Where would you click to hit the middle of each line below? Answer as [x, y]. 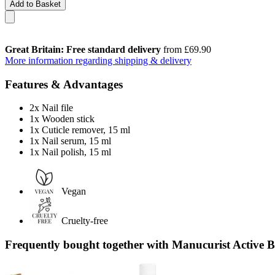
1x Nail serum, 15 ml [70, 141]
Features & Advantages [64, 84]
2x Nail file [51, 108]
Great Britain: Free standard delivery [83, 49]
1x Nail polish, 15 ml [70, 152]
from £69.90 [186, 49]
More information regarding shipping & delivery [98, 60]
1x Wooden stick [62, 119]
